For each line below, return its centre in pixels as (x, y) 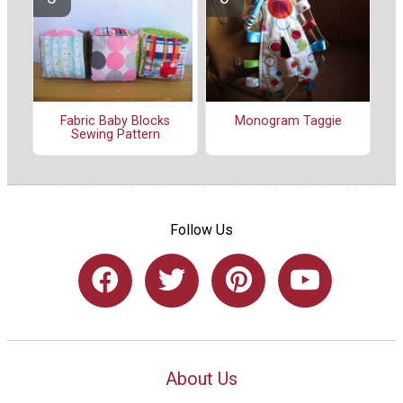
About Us (201, 378)
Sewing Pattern (115, 135)
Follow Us (201, 229)
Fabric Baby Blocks (115, 121)
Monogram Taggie (288, 121)
